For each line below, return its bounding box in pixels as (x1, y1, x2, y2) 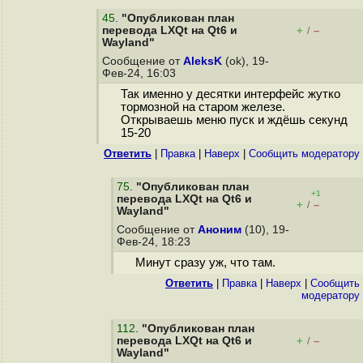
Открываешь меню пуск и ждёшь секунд (120, 113, 348, 127)
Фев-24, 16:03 (102, 67, 179, 79)
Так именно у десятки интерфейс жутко (120, 88, 340, 101)
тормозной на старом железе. (120, 100, 285, 114)
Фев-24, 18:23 (117, 236, 194, 248)
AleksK (183, 55, 222, 67)
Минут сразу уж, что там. (135, 256, 275, 270)
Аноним (198, 224, 241, 236)
